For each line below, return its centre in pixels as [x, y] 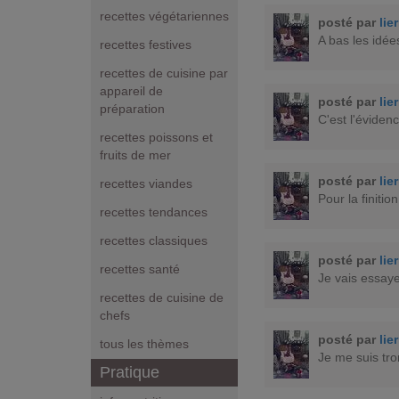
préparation [132, 109]
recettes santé [140, 269]
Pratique [130, 373]
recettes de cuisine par [164, 73]
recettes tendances [154, 212]
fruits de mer [135, 155]
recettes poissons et [156, 138]
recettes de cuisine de [162, 298]
